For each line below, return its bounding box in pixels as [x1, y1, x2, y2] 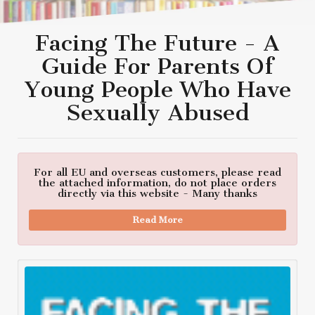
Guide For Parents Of [41, 53, 274, 79]
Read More [132, 214, 183, 225]
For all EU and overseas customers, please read [34, 166, 281, 179]
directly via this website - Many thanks [58, 187, 257, 200]
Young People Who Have [24, 76, 291, 103]
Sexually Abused [66, 99, 249, 126]
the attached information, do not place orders [39, 176, 276, 189]
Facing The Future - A [35, 30, 280, 56]
